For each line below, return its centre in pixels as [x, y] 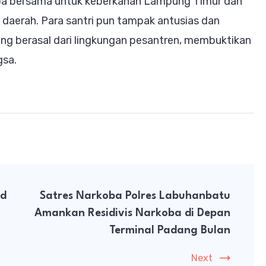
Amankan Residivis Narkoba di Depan [132, 213]
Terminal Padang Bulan [170, 230]
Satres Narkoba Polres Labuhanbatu [135, 196]
